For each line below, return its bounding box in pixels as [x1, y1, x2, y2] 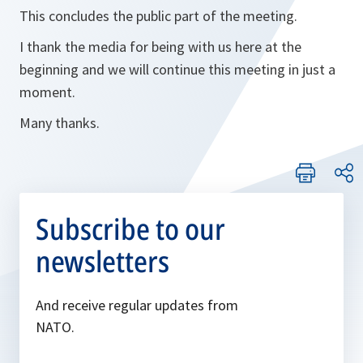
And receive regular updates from [36, 296, 238, 314]
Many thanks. [19, 113, 100, 132]
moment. [19, 83, 75, 101]
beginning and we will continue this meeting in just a [19, 60, 335, 79]
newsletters [36, 241, 169, 281]
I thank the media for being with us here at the [19, 37, 301, 56]
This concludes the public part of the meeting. [19, 6, 297, 25]
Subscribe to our [36, 209, 225, 249]
